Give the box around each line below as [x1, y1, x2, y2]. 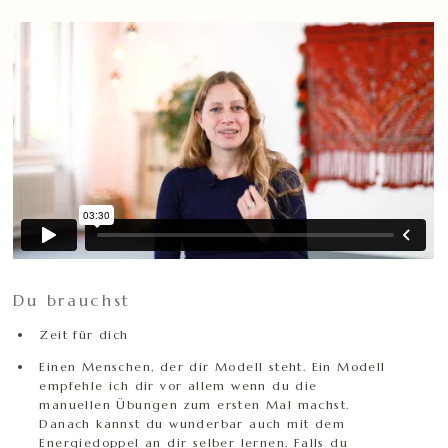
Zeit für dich [39, 327, 129, 343]
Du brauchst [13, 290, 132, 311]
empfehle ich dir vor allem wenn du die [39, 378, 318, 394]
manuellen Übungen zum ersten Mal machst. [39, 397, 350, 413]
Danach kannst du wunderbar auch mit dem [39, 416, 346, 432]
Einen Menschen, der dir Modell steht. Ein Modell [39, 359, 386, 375]
